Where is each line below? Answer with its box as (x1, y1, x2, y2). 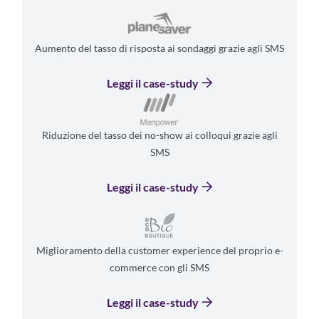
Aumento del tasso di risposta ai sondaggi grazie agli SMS (35, 41, 284, 54)
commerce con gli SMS (110, 261, 209, 273)
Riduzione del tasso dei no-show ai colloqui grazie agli (41, 128, 278, 141)
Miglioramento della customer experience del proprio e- (36, 244, 283, 256)
